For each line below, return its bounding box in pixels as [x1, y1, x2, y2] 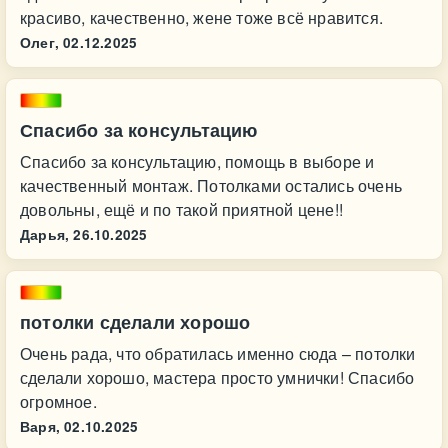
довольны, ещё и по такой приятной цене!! [20, 198, 343, 221]
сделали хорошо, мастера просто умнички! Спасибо [20, 366, 415, 389]
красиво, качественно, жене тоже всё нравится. [20, 6, 384, 29]
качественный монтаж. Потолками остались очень [20, 174, 403, 197]
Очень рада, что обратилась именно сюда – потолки [20, 342, 416, 365]
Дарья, [20, 225, 70, 244]
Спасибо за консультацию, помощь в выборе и [20, 150, 375, 173]
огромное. [20, 390, 97, 413]
